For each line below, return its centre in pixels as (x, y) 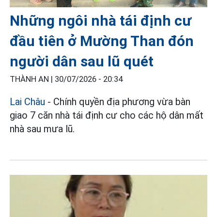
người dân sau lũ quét (82, 61)
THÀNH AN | (32, 79)
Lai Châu (27, 101)
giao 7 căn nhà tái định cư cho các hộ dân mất (107, 115)
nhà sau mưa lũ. (42, 129)
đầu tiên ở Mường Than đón (102, 41)
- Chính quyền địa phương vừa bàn (118, 101)
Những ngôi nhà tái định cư (101, 20)
